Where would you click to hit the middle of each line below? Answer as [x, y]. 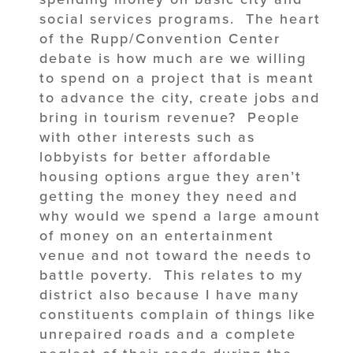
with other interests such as [147, 137]
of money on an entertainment [157, 235]
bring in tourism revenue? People [170, 117]
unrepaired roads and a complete [168, 334]
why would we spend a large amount [180, 216]
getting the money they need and [169, 196]
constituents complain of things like [178, 314]
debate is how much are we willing [173, 58]
